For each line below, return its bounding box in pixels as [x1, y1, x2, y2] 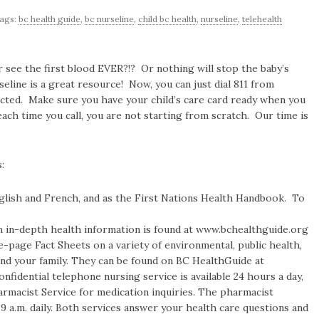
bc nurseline [85, 14, 134, 24]
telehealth [242, 14, 282, 24]
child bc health [138, 14, 197, 24]
